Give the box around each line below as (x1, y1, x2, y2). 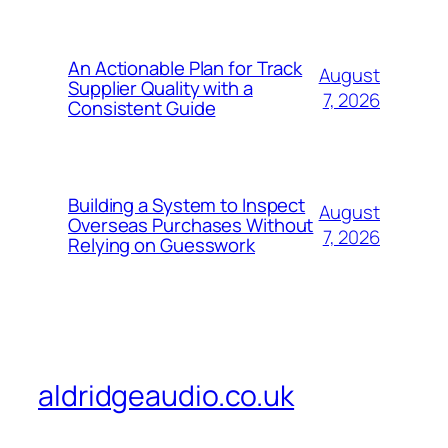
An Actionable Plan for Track (68, 55, 303, 82)
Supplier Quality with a (68, 75, 253, 102)
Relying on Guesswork (68, 232, 255, 259)
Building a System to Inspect (68, 192, 306, 219)
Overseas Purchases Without (68, 212, 314, 239)
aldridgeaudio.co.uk (38, 376, 295, 416)
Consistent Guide (68, 95, 216, 122)
